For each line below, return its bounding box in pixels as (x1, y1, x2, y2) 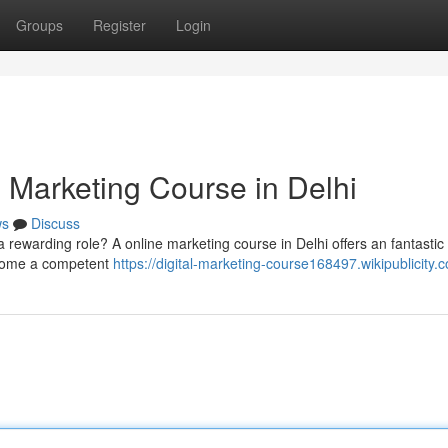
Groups (16, 15, 63, 35)
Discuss (31, 213, 80, 233)
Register (93, 15, 146, 35)
